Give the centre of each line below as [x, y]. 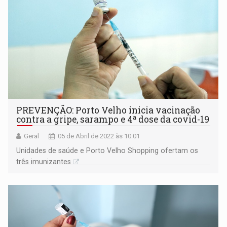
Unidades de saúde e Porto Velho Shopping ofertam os [107, 151]
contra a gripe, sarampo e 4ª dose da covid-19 [113, 120]
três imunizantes [44, 162]
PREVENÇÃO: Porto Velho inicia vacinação [108, 110]
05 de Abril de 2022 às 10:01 [99, 136]
